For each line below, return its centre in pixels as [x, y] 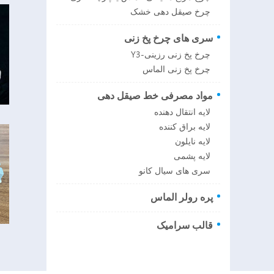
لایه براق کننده [185, 127]
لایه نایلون [193, 142]
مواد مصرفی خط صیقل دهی [155, 96]
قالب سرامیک [185, 226]
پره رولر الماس [182, 198]
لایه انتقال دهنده [182, 112]
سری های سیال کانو [175, 171]
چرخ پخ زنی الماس [176, 69]
